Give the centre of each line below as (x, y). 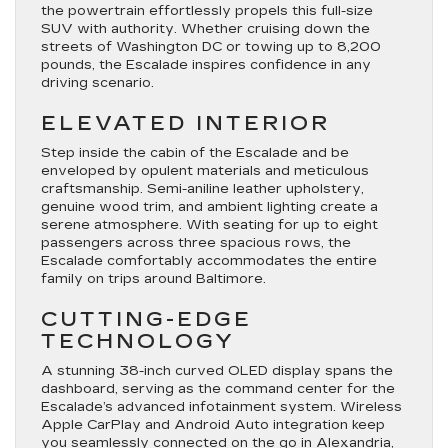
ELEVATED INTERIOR (185, 123)
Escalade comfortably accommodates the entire (209, 261)
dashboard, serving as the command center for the (218, 389)
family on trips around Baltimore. (153, 279)
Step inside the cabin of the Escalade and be (195, 153)
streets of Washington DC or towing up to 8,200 (211, 47)
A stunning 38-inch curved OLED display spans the (217, 371)
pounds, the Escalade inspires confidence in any (206, 65)
